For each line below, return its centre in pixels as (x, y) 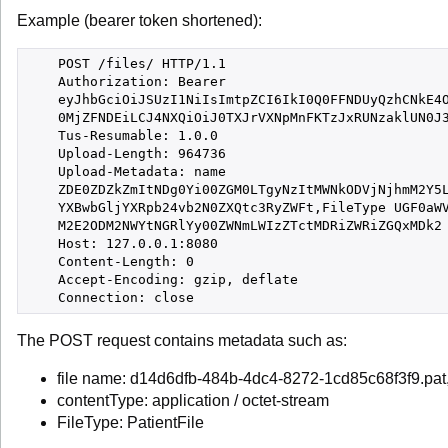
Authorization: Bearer (126, 81)
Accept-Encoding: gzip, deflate (162, 279)
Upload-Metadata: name (126, 171)
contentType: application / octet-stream (193, 400)
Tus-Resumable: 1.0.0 (122, 135)
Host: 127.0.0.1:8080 (122, 243)
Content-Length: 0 (110, 261)
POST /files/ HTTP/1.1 (126, 63)
